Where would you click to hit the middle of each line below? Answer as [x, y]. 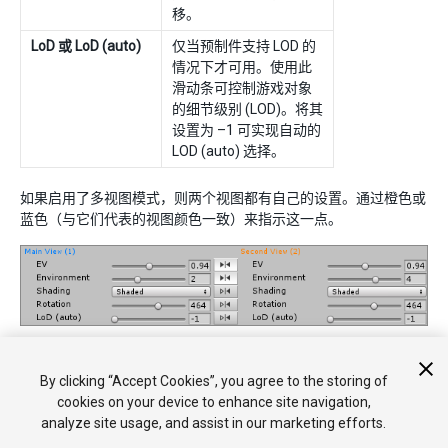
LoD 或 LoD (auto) [86, 46]
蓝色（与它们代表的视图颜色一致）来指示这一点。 [181, 219]
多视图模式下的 [70, 351]
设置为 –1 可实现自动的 [246, 130]
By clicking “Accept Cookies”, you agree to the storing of [213, 381]
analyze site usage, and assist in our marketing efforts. [214, 423]
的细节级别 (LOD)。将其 [247, 109]
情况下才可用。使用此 [242, 67]
